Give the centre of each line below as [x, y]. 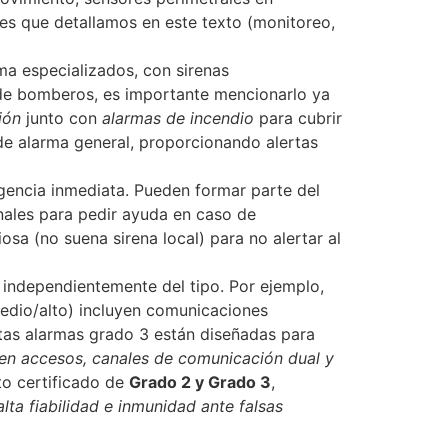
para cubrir [298, 118]
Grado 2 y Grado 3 [200, 382]
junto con [61, 118]
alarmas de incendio [178, 118]
